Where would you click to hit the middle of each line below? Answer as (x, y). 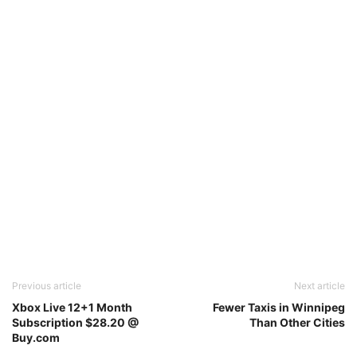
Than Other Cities (297, 322)
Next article (320, 286)
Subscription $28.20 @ (75, 322)
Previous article (47, 286)
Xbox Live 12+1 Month (72, 307)
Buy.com (36, 337)
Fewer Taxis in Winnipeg (279, 307)
